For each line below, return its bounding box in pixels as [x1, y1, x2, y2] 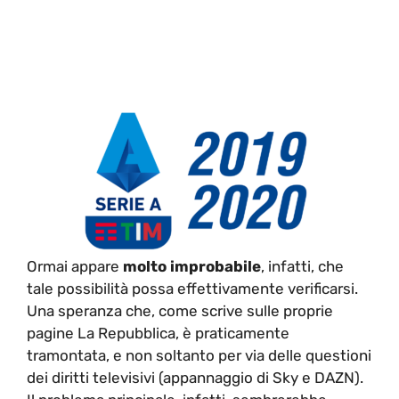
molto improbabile [123, 257, 261, 275]
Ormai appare [27, 257, 123, 275]
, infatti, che [261, 257, 344, 275]
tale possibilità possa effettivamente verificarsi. [27, 280, 358, 297]
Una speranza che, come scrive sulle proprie [27, 302, 333, 320]
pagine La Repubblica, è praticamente [27, 324, 289, 342]
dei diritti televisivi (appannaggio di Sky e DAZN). [27, 369, 363, 387]
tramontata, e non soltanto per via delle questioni [27, 346, 371, 364]
